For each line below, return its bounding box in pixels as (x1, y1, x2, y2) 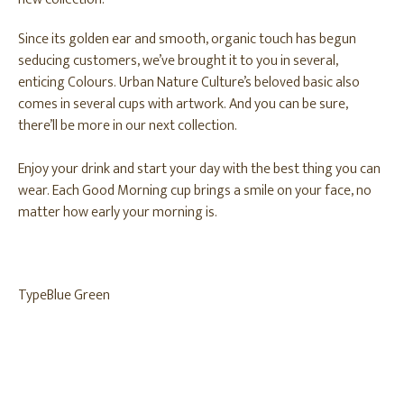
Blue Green (47, 283, 110, 308)
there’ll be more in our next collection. (18, 114, 237, 138)
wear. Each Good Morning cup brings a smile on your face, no (18, 179, 372, 203)
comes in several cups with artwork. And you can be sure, (18, 92, 348, 116)
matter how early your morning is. (18, 200, 217, 225)
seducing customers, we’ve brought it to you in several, (18, 49, 338, 73)
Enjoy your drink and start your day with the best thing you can (18, 157, 381, 181)
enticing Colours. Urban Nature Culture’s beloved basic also (18, 70, 360, 95)
